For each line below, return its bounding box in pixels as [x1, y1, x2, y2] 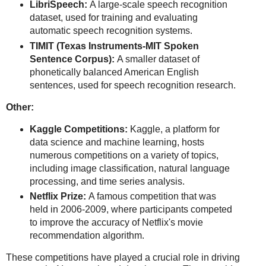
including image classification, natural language [29, 163, 230, 173]
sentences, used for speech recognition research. [29, 80, 236, 90]
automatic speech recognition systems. [29, 25, 192, 36]
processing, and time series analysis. [29, 176, 185, 186]
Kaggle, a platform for [127, 123, 220, 134]
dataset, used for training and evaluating [29, 12, 198, 23]
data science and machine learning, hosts [29, 137, 204, 147]
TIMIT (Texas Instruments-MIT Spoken [29, 40, 199, 51]
